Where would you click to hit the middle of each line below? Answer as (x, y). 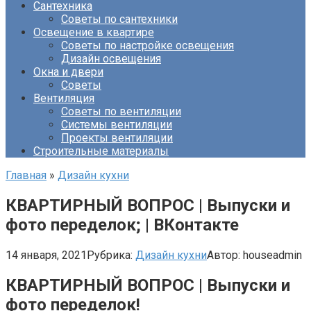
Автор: (224, 255)
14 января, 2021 (46, 255)
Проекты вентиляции (117, 138)
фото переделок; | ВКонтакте (122, 225)
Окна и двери (68, 72)
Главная (26, 175)
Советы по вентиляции (121, 111)
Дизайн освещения (111, 59)
